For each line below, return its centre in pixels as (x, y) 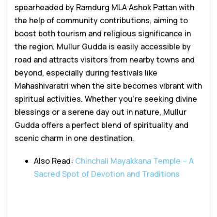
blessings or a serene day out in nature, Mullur (101, 112)
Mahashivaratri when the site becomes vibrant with (108, 86)
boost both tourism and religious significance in (103, 33)
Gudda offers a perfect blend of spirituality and (101, 125)
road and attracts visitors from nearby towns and (105, 60)
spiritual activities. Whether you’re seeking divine (106, 99)
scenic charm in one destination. (74, 138)
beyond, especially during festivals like (86, 73)
